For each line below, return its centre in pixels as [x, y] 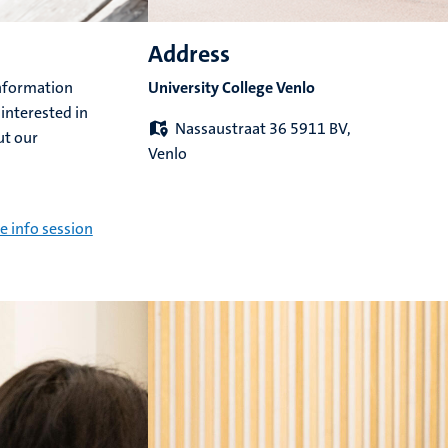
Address [188, 54]
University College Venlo [231, 88]
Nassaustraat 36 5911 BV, [262, 129]
